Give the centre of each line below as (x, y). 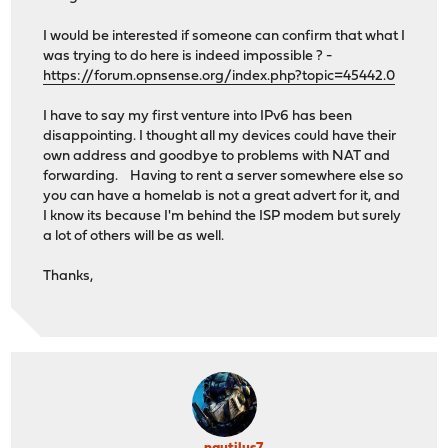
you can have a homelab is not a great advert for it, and (222, 196)
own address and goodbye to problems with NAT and (217, 156)
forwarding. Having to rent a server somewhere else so (223, 176)
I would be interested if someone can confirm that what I (224, 36)
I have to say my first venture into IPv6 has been (198, 116)
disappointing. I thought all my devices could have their (220, 136)
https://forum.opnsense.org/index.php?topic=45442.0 (219, 76)
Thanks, (68, 276)
